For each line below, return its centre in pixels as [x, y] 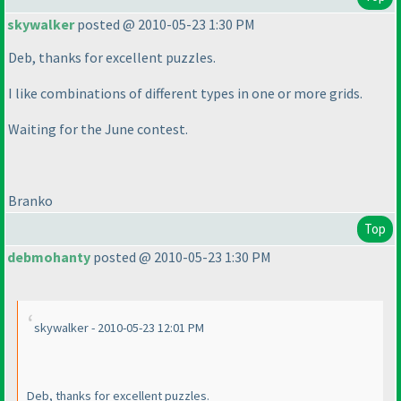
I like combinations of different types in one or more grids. [185, 94]
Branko [30, 201]
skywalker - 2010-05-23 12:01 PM [119, 328]
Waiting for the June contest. [98, 129]
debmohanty [49, 257]
